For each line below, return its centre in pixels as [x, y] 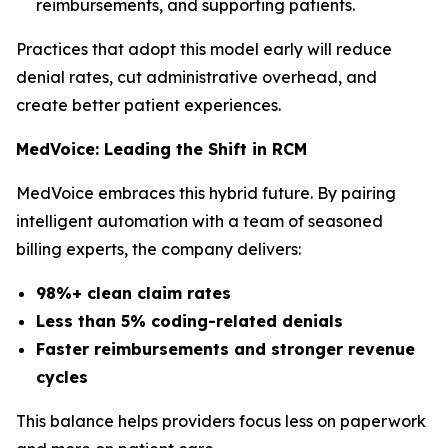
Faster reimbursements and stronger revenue [225, 349]
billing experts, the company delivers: [158, 249]
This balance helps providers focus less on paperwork [221, 421]
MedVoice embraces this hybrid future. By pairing [206, 193]
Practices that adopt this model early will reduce [204, 49]
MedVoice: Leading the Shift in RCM [161, 149]
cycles [62, 377]
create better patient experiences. [148, 105]
